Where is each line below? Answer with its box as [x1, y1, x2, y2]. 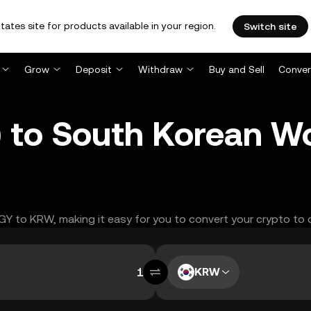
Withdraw [138, 64, 183, 75]
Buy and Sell [209, 64, 264, 75]
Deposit [76, 64, 112, 75]
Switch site [244, 21, 297, 32]
